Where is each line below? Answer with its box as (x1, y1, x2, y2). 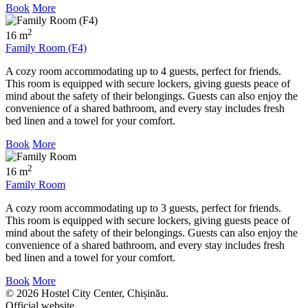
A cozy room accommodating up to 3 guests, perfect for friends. (5, 201, 281, 214)
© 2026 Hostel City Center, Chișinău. (5, 287, 168, 299)
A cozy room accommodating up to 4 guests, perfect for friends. (5, 65, 281, 78)
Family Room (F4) (5, 42, 87, 54)
